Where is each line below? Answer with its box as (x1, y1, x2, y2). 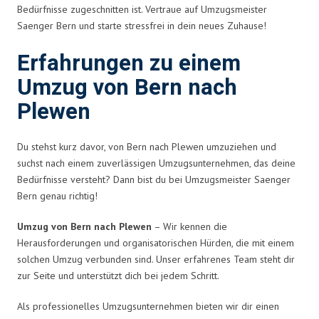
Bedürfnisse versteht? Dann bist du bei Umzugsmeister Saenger (17, 172, 291, 186)
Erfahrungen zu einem (17, 47, 241, 80)
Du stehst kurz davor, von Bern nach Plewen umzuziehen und (17, 140, 276, 153)
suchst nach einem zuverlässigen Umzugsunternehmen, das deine (17, 156, 296, 169)
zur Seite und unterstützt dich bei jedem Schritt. (17, 268, 219, 282)
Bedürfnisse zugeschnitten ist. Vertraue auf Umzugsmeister (17, 2, 267, 16)
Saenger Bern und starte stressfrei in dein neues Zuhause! (17, 19, 266, 32)
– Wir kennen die (152, 219, 227, 233)
